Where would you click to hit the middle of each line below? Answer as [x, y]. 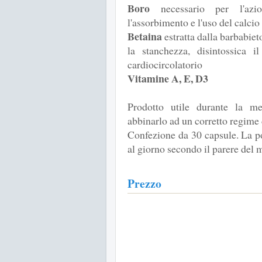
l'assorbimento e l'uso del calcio [194, 23]
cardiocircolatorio [165, 65]
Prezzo [144, 184]
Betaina [145, 37]
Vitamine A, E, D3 [168, 79]
